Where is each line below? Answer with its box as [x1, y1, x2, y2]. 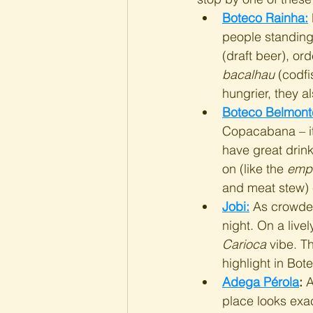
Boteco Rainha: [222, 10, 308, 26]
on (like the [222, 161, 287, 177]
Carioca [222, 236, 266, 252]
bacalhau [222, 66, 275, 82]
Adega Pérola [222, 274, 299, 290]
